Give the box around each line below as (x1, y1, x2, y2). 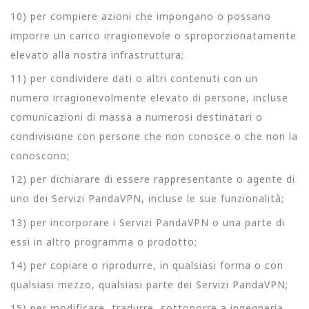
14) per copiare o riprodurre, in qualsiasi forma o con (10, 258, 283, 272)
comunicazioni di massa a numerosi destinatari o (10, 110, 263, 123)
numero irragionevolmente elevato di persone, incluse (10, 91, 288, 104)
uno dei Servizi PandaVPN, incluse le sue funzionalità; (10, 192, 284, 206)
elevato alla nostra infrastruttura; (10, 48, 184, 61)
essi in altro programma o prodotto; (10, 235, 197, 248)
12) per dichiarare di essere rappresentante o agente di (10, 172, 295, 186)
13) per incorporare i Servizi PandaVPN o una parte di (10, 215, 285, 229)
